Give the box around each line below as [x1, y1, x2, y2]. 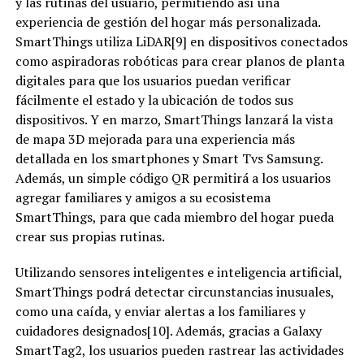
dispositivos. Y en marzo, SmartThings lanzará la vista [15, 110, 333, 128]
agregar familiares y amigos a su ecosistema [15, 188, 271, 206]
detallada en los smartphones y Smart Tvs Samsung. [15, 149, 323, 167]
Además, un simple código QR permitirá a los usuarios [15, 168, 331, 187]
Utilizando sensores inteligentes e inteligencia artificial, [15, 262, 342, 281]
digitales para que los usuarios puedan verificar [15, 71, 291, 89]
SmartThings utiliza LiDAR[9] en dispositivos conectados [15, 32, 348, 50]
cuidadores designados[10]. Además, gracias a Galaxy [15, 321, 322, 340]
